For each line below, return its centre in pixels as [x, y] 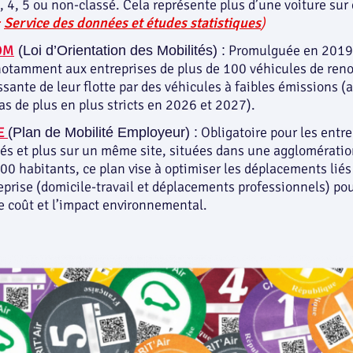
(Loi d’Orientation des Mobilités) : [120, 50]
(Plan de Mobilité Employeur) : [103, 132]
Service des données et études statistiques [132, 23]
